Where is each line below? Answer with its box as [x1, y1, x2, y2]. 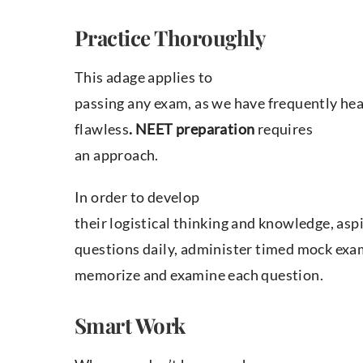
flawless [75, 120, 130, 139]
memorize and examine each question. [75, 266, 323, 284]
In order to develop [75, 188, 200, 207]
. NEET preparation [129, 120, 255, 139]
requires [254, 120, 314, 139]
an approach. [75, 146, 159, 164]
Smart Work [75, 311, 186, 340]
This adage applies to [75, 68, 213, 87]
